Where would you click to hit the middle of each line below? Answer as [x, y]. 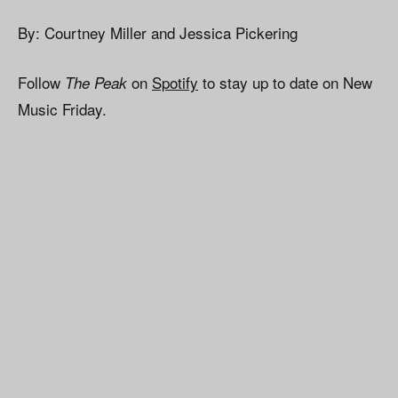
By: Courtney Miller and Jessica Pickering [158, 33]
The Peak [96, 83]
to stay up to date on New [285, 83]
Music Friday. [62, 109]
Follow [41, 83]
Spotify [175, 83]
